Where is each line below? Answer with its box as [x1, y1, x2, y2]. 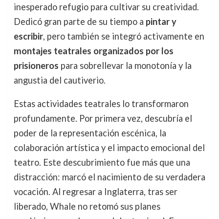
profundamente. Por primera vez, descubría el [13, 113, 192, 124]
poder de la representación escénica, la [13, 128, 166, 139]
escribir [13, 30, 43, 42]
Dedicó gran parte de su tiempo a [13, 16, 146, 27]
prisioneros [13, 60, 59, 71]
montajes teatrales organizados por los [13, 45, 174, 56]
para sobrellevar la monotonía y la [58, 60, 192, 71]
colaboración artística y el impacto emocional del [13, 142, 205, 153]
